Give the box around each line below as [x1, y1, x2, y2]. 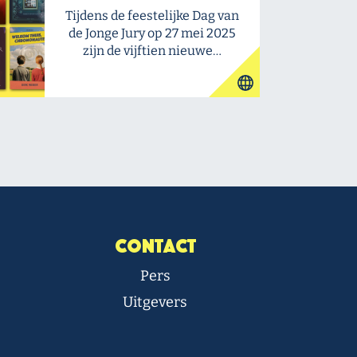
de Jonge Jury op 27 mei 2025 [69, 25, 236, 41]
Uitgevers [123, 293, 187, 311]
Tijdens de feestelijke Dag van [65, 8, 239, 23]
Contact [114, 240, 196, 253]
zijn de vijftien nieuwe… [83, 43, 222, 58]
